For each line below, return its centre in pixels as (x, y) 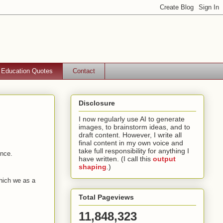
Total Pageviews (106, 197)
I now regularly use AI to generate (132, 119)
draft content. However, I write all (130, 135)
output (164, 159)
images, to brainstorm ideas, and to (134, 127)
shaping (93, 167)
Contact (84, 71)
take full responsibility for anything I (134, 151)
